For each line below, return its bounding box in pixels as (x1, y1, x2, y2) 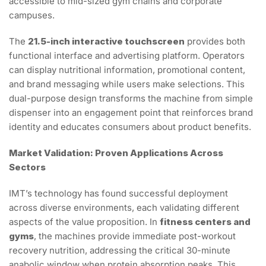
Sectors (9, 161, 46, 173)
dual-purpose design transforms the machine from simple (9, 92, 253, 104)
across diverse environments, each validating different (9, 201, 239, 213)
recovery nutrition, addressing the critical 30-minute (9, 244, 230, 256)
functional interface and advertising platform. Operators (9, 49, 245, 61)
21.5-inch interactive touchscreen (28, 35, 185, 47)
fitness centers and (160, 216, 251, 227)
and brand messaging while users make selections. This (9, 78, 245, 90)
